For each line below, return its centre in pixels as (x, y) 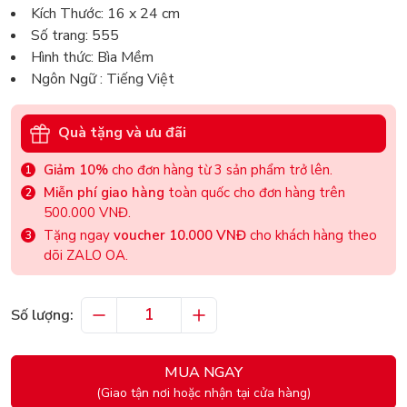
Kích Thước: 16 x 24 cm (105, 13)
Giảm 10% (76, 169)
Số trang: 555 (75, 35)
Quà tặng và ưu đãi (122, 133)
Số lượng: (42, 315)
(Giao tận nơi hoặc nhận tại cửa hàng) (203, 392)
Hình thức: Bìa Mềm (92, 57)
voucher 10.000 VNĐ (180, 235)
